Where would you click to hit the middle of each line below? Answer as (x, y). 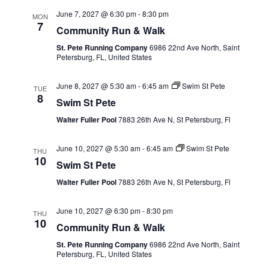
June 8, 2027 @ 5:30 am (96, 86)
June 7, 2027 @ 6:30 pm (96, 14)
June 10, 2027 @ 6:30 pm (98, 210)
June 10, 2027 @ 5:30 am (98, 148)
